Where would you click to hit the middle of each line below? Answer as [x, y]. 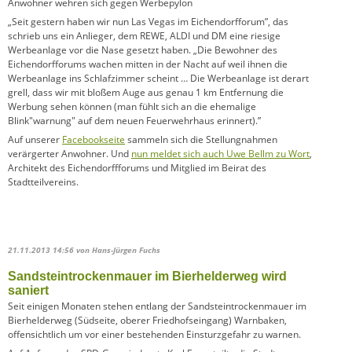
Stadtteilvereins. [43, 182]
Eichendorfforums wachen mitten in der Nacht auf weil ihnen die [148, 64]
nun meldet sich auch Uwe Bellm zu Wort [220, 154]
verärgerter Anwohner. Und [70, 154]
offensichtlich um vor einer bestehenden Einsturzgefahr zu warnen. [154, 335]
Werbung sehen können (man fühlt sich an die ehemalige [132, 107]
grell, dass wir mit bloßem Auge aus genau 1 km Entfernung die [146, 93]
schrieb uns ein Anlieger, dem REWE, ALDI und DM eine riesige [144, 36]
